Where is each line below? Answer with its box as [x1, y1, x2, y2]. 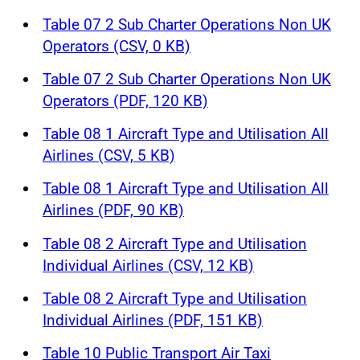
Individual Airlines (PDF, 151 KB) [43, 310, 263, 329]
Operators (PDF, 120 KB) [43, 91, 208, 110]
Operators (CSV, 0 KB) [43, 36, 190, 55]
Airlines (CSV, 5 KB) [43, 146, 175, 165]
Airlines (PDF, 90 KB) [43, 201, 184, 220]
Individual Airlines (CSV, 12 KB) [43, 256, 254, 275]
